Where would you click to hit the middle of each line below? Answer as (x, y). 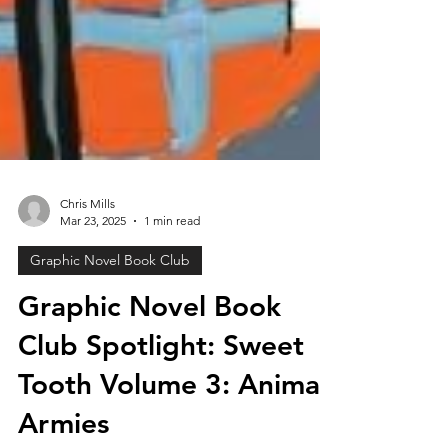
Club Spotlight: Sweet (161, 393)
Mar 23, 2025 (93, 268)
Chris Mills (87, 251)
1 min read (172, 268)
